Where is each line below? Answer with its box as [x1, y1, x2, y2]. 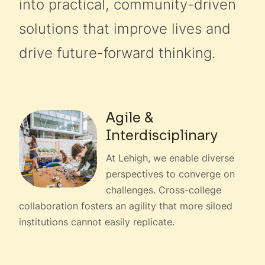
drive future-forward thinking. [19, 43, 215, 63]
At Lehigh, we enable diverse [106, 151, 235, 165]
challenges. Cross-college [106, 183, 222, 197]
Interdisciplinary [106, 130, 218, 144]
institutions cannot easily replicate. [19, 215, 174, 229]
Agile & [106, 112, 154, 127]
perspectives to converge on [106, 167, 235, 181]
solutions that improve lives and [19, 18, 231, 39]
